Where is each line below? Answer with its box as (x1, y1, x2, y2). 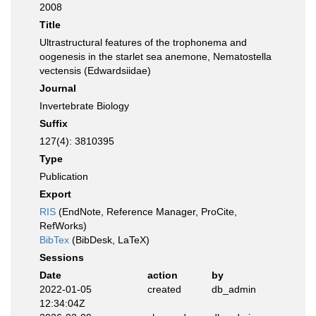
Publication (39, 171, 88, 182)
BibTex (39, 234, 69, 245)
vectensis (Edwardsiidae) (39, 65, 151, 76)
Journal (39, 83, 76, 94)
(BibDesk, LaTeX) (69, 234, 150, 245)
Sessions (39, 252, 84, 263)
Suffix (39, 118, 68, 129)
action (147, 269, 178, 281)
